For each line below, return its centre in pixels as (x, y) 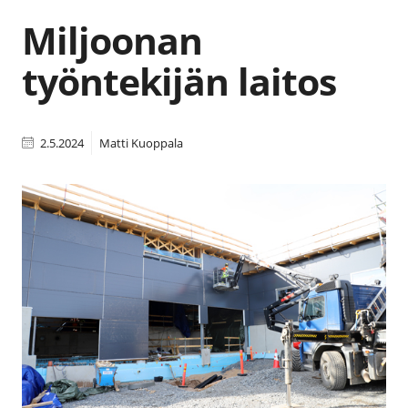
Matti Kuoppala (141, 143)
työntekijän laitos (179, 81)
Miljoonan (112, 40)
